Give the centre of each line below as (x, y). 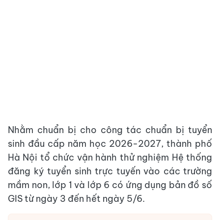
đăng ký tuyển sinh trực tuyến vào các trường (110, 171)
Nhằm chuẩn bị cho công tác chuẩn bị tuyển (110, 130)
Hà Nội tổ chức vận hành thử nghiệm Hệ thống (110, 157)
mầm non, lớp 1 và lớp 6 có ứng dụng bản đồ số (110, 185)
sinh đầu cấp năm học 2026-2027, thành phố (110, 144)
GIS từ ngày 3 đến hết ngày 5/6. (76, 199)
